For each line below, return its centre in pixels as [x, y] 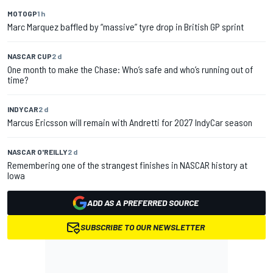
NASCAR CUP [30, 56]
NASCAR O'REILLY [37, 152]
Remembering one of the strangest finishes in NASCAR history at [127, 165]
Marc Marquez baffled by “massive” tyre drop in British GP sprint [126, 27]
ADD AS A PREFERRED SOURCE [143, 203]
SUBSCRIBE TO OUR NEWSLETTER [143, 227]
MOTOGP [22, 14]
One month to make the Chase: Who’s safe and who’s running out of [130, 69]
